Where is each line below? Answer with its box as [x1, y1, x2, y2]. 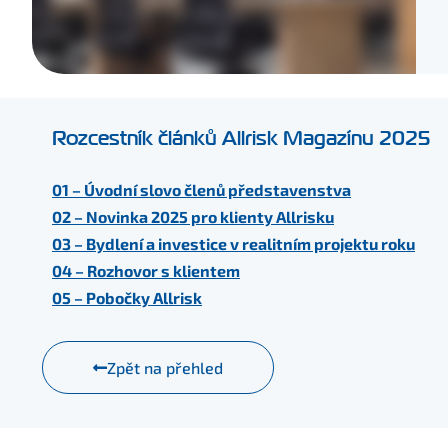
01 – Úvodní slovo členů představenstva [52, 180, 351, 199]
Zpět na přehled [107, 358, 223, 377]
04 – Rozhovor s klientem [52, 261, 240, 280]
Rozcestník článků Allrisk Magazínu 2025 [52, 126, 430, 151]
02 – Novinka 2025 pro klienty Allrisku [52, 207, 334, 226]
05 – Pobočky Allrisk [52, 288, 202, 307]
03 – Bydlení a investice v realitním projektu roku [52, 234, 415, 253]
